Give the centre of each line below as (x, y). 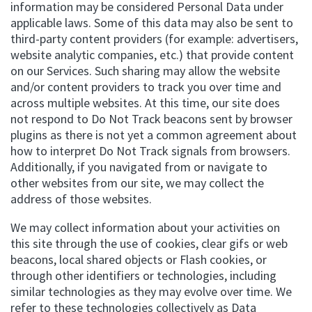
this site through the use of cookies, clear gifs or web (149, 243)
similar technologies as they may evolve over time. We (151, 291)
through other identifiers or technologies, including (143, 275)
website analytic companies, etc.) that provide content (152, 55)
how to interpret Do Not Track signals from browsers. (150, 151)
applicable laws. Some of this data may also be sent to (152, 23)
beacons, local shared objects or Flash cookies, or (139, 259)
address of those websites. (81, 199)
